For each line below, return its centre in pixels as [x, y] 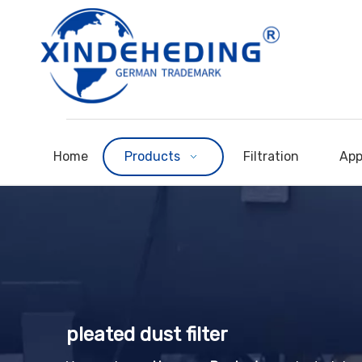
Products [152, 156]
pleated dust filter [147, 334]
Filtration [271, 156]
